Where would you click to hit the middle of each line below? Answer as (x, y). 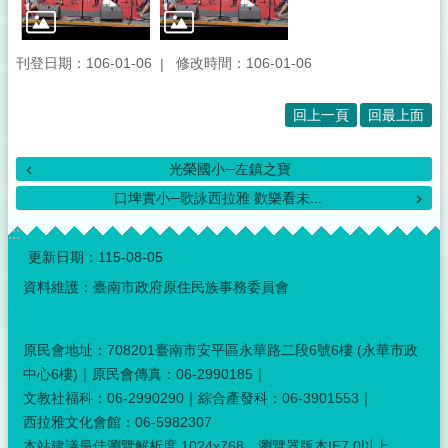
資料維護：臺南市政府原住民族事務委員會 (156, 287)
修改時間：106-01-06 (244, 63)
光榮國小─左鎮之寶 (230, 169)
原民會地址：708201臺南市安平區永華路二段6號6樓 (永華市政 (220, 349)
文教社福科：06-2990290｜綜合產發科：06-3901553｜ (198, 397)
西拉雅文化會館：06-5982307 (117, 421)
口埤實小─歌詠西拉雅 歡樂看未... (218, 198)
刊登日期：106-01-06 (84, 63)
